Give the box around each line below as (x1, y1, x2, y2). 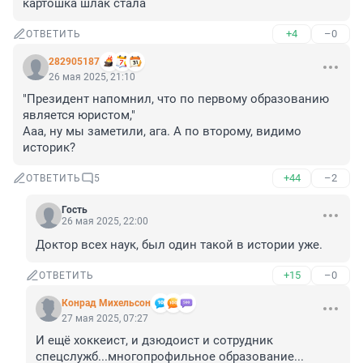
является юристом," (23, 108, 135, 123)
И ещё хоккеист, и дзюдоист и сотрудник (36, 333, 273, 348)
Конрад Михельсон (62, 297, 151, 310)
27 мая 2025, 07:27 (62, 313, 148, 325)
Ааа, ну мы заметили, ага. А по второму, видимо (23, 124, 301, 139)
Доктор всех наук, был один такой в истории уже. (36, 237, 322, 253)
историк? (23, 140, 75, 156)
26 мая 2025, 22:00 (62, 216, 148, 228)
